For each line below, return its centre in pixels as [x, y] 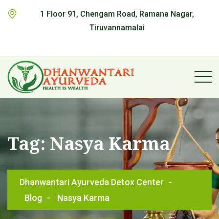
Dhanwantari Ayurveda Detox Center [92, 182]
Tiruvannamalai [117, 28]
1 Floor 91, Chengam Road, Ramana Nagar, [117, 14]
